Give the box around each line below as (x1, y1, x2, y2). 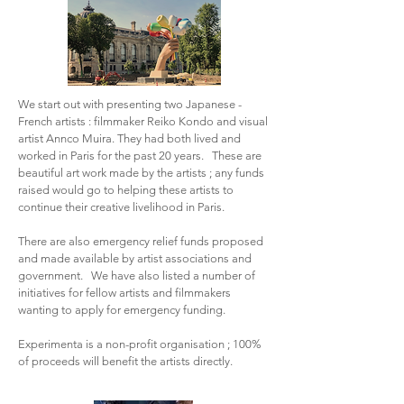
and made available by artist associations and (18, 252, 252, 265)
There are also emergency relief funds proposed (18, 234, 263, 248)
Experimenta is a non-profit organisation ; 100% (18, 337, 262, 351)
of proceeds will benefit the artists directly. (18, 354, 233, 368)
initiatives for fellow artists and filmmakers (18, 286, 231, 299)
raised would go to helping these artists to (18, 183, 234, 197)
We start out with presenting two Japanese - (18, 97, 242, 111)
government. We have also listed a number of (18, 269, 255, 282)
